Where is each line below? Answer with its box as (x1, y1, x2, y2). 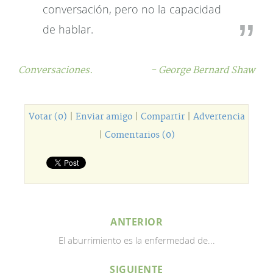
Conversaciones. (18, 65, 93, 76)
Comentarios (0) (104, 130, 175, 141)
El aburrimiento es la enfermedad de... (58, 234, 215, 246)
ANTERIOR (110, 215, 163, 229)
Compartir (140, 112, 185, 122)
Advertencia (193, 112, 245, 122)
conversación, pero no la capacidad (43, 2, 221, 16)
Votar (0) (28, 112, 67, 122)
